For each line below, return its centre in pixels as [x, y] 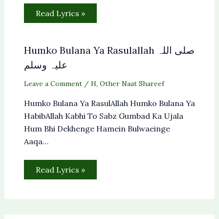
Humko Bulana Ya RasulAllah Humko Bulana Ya [109, 103]
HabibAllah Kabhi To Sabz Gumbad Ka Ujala [103, 116]
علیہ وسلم [45, 65]
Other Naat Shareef [132, 83]
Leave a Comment [53, 83]
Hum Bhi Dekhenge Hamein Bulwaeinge [97, 128]
